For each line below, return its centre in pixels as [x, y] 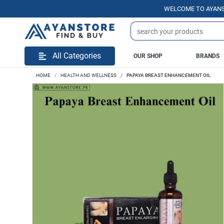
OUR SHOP [148, 56]
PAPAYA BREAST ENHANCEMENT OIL [168, 75]
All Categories [77, 56]
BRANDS [208, 56]
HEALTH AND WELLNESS [88, 75]
